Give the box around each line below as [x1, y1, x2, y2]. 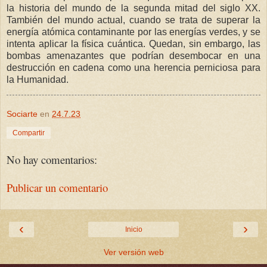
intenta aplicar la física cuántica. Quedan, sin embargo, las [7, 38, 260, 49]
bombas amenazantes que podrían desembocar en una [7, 50, 260, 61]
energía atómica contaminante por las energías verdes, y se [7, 26, 260, 37]
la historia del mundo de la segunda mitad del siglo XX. [7, 2, 260, 13]
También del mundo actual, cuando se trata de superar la [7, 14, 260, 25]
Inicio [125, 225, 142, 234]
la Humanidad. [7, 74, 69, 85]
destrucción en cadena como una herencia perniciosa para [7, 62, 260, 73]
